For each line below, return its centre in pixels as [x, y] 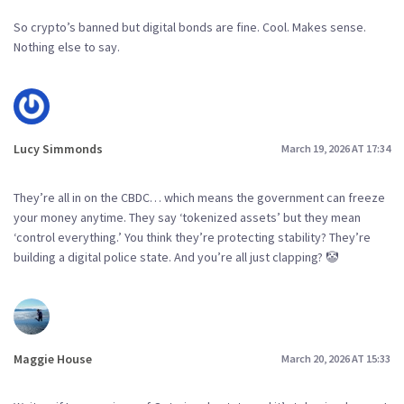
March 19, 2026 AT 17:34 [336, 149]
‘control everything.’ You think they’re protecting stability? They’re [192, 237]
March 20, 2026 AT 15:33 [336, 358]
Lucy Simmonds [58, 148]
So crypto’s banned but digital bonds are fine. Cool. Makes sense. [190, 27]
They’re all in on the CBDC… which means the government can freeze [199, 197]
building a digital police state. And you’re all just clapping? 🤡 [176, 257]
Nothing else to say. [67, 46]
